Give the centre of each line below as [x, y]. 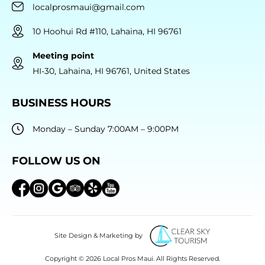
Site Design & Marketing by [98, 235]
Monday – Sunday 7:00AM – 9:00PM [106, 129]
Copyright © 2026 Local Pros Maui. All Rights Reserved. [132, 258]
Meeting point [63, 55]
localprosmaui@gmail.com [89, 7]
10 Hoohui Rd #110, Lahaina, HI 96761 [107, 31]
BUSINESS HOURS [61, 103]
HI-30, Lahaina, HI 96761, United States [111, 71]
